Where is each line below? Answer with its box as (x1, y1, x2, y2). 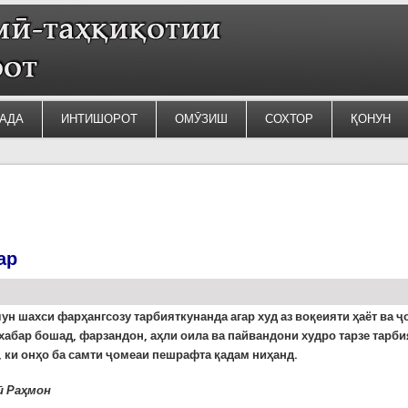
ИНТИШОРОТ (60, 112, 138, 126)
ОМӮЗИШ (174, 112, 228, 126)
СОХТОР (264, 112, 313, 126)
